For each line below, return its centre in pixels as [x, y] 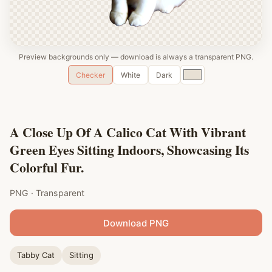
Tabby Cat [36, 255]
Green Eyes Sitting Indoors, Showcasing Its [129, 150]
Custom [197, 72]
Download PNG [136, 223]
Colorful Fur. [47, 167]
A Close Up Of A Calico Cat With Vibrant [128, 132]
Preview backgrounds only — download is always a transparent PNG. [136, 57]
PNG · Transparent [47, 193]
